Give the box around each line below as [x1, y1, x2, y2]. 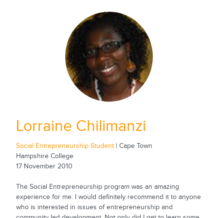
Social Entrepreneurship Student [16, 142, 114, 150]
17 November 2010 [16, 162, 73, 170]
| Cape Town [113, 142, 152, 150]
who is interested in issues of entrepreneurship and [16, 203, 173, 211]
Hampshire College [16, 152, 73, 160]
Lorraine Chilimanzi [16, 117, 146, 135]
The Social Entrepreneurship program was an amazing [16, 182, 179, 191]
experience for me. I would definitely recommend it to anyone [16, 193, 201, 201]
